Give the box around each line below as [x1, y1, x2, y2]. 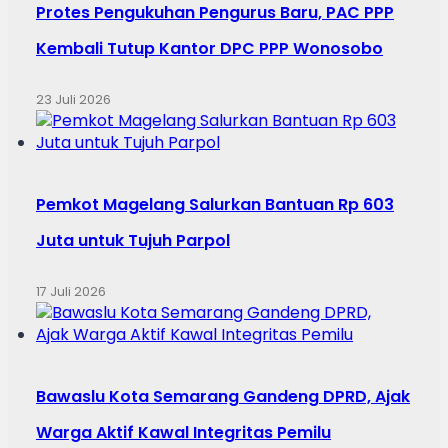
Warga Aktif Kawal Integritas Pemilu [36, 420, 331, 444]
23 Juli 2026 [36, 90, 111, 108]
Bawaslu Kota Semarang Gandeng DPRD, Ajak [36, 384, 410, 408]
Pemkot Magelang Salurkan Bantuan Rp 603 [36, 192, 394, 216]
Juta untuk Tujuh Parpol [36, 228, 230, 252]
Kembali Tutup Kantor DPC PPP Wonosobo [36, 36, 383, 60]
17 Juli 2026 [36, 282, 106, 300]
